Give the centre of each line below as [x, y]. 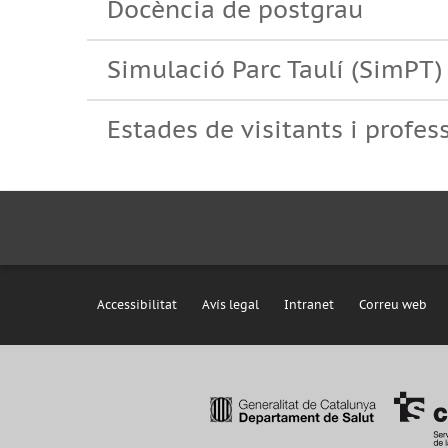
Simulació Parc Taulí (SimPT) [275, 69]
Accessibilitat [137, 304]
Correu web [393, 304]
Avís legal [230, 304]
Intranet [309, 304]
